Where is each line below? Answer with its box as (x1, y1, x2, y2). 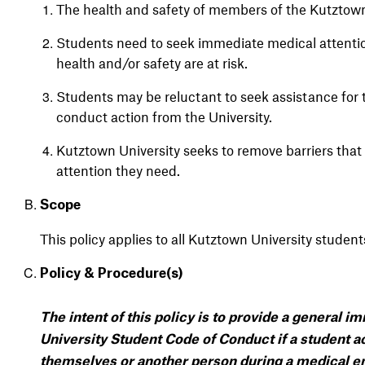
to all (155, 230, 185, 247)
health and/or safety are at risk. (55, 54, 248, 71)
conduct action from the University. (55, 108, 275, 125)
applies (108, 230, 156, 247)
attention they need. (55, 161, 183, 178)
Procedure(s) (97, 266, 183, 280)
